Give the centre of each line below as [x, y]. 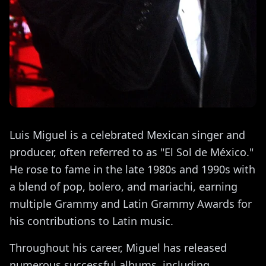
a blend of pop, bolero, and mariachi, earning [123, 187]
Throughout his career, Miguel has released [118, 248]
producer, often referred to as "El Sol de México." [132, 152]
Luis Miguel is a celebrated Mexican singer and [127, 135]
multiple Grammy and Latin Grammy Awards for [131, 204]
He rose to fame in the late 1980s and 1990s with [132, 170]
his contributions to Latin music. [91, 221]
